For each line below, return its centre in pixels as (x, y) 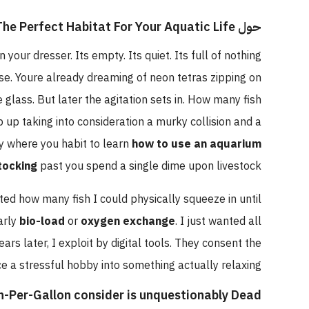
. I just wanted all (238, 221)
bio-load (61, 221)
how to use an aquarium (216, 144)
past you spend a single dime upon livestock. (169, 166)
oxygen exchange (147, 221)
